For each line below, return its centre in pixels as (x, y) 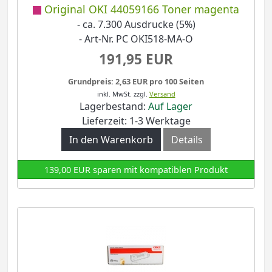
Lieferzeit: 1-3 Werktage (136, 121)
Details (187, 139)
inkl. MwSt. (114, 93)
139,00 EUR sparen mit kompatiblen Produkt (136, 169)
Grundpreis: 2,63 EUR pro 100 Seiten (136, 81)
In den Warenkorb (111, 139)
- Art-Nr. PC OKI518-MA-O (136, 39)
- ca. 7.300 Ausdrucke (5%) (136, 25)
